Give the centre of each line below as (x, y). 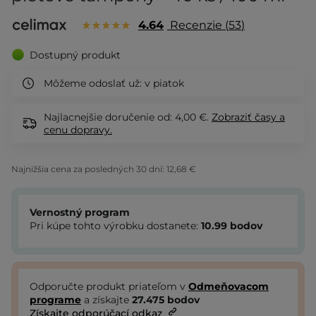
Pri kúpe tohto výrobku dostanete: (115, 226)
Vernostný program (80, 213)
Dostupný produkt (75, 55)
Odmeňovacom (229, 287)
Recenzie (196, 25)
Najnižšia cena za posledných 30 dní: (89, 169)
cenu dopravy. (78, 130)
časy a (270, 117)
